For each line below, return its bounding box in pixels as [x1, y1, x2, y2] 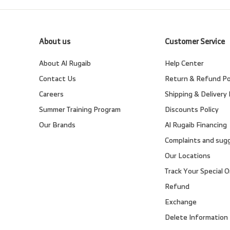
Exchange [165, 195, 197, 208]
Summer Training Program [39, 103, 121, 116]
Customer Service [165, 34, 225, 49]
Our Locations [165, 149, 211, 162]
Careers [39, 87, 64, 101]
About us [39, 34, 70, 49]
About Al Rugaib [39, 56, 91, 70]
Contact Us [39, 72, 76, 85]
